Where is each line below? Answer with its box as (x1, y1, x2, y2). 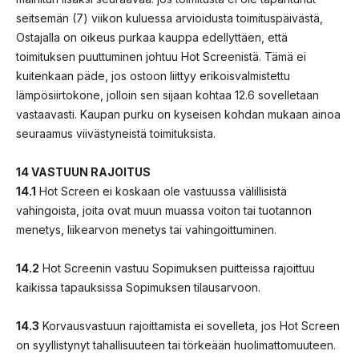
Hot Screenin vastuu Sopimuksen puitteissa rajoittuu (39, 260, 315, 275)
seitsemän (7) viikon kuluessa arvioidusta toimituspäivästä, (16, 10, 323, 25)
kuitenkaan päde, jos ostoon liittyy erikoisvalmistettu (16, 68, 290, 83)
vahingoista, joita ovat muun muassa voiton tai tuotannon (16, 203, 312, 217)
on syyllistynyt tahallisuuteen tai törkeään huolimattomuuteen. (16, 337, 336, 352)
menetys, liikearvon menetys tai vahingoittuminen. (16, 222, 276, 236)
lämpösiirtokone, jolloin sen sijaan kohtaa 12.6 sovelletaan (16, 87, 319, 102)
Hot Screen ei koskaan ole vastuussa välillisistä (36, 184, 287, 198)
